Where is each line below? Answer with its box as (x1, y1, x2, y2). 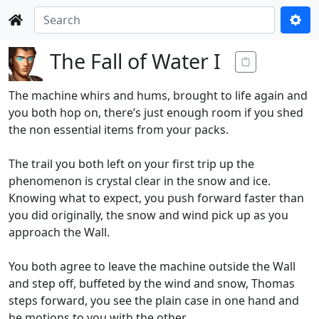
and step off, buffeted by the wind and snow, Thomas (9, 276, 295, 291)
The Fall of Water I (50, 47, 221, 75)
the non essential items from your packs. (9, 122, 229, 137)
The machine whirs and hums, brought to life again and (9, 88, 308, 103)
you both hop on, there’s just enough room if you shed (9, 105, 303, 120)
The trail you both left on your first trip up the (9, 156, 254, 172)
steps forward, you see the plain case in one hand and (9, 293, 299, 308)
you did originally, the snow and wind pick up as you (9, 207, 288, 223)
